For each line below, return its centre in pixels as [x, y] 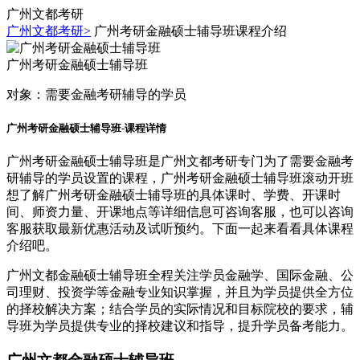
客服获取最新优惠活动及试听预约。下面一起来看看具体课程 [180, 229]
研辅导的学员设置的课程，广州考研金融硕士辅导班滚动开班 [180, 178]
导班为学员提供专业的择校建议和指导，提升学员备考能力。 [180, 326]
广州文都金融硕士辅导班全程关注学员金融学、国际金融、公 [180, 276]
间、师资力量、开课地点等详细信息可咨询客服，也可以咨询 [180, 212]
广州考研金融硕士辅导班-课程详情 [86, 129]
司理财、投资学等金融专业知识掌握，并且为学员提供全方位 [180, 292]
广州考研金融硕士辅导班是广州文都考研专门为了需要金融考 [180, 162]
